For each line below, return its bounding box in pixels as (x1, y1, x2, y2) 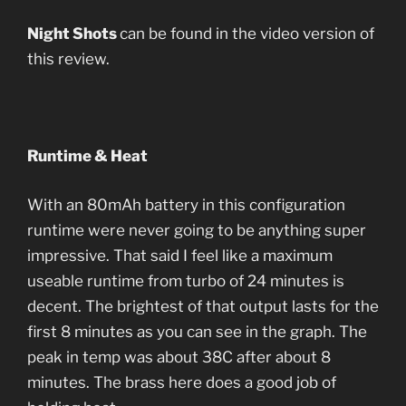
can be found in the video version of (120, 24, 374, 43)
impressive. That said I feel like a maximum (27, 246, 333, 265)
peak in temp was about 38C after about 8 (27, 347, 331, 366)
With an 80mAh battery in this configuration (27, 195, 345, 214)
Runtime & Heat (27, 147, 148, 166)
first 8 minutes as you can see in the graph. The (27, 322, 367, 341)
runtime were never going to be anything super (27, 220, 366, 239)
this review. (27, 50, 110, 69)
